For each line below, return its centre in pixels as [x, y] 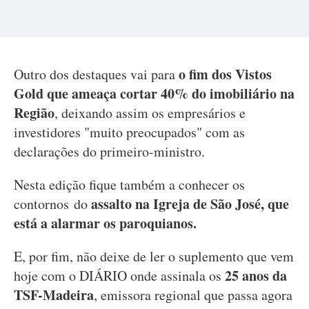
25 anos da [256, 276]
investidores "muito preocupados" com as [129, 132]
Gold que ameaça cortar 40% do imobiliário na [154, 93]
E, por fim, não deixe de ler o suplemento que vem [154, 256]
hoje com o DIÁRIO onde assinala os [119, 276]
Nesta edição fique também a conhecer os [129, 185]
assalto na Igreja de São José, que [188, 204]
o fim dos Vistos [225, 74]
